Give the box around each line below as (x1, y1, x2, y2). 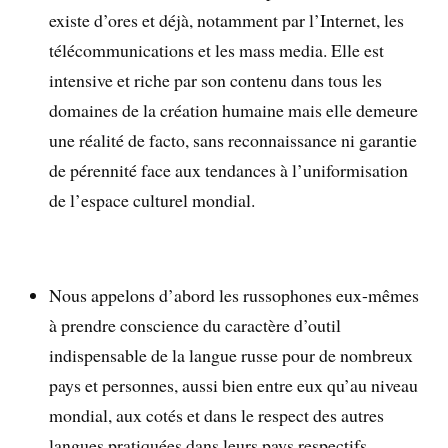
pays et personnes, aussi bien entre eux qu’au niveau (49, 373, 419, 398)
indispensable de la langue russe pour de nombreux (49, 343, 414, 368)
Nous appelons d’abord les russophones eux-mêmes (49, 283, 420, 308)
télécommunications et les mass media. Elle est (49, 37, 385, 62)
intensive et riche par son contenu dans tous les (49, 67, 383, 92)
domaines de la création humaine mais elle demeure (49, 97, 419, 122)
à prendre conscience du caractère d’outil (49, 313, 342, 338)
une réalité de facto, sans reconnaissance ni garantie (49, 127, 418, 152)
